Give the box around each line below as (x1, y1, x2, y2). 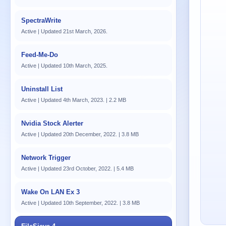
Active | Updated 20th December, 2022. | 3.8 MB (21, 131, 139, 137)
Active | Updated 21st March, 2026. (21, 28, 107, 34)
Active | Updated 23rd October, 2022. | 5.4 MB (21, 165, 134, 172)
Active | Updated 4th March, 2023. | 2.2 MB (21, 97, 126, 103)
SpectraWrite (21, 17, 61, 24)
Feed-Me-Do (21, 51, 58, 59)
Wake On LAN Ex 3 (21, 188, 80, 196)
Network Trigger (21, 154, 71, 161)
